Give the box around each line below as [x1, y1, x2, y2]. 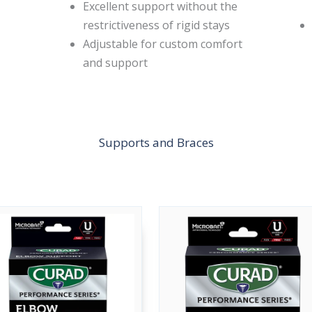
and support [83, 55, 148, 71]
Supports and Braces [98, 134, 214, 151]
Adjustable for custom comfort [83, 36, 242, 52]
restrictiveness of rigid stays [83, 17, 230, 33]
